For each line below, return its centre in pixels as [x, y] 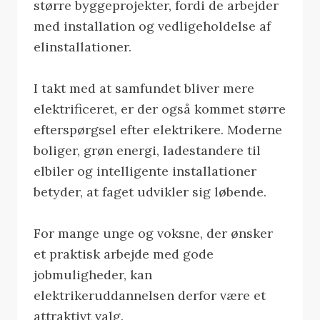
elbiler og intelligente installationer [145, 171]
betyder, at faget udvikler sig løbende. [150, 192]
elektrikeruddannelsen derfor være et [150, 296]
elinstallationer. [83, 47]
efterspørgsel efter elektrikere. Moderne [158, 130]
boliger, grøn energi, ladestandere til [147, 151]
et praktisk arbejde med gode [124, 254]
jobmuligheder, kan [93, 275]
